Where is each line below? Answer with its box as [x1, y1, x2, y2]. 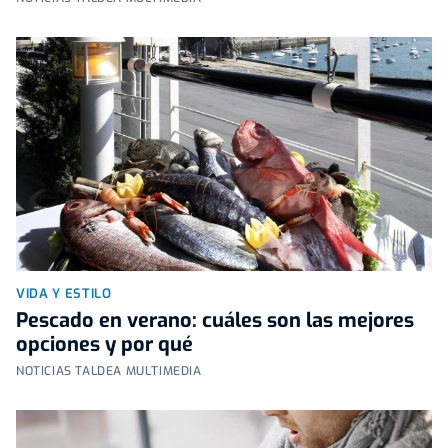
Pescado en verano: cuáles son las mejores [16, 306, 414, 334]
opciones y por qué [16, 330, 193, 358]
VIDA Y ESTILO [16, 284, 112, 302]
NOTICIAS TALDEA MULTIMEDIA [16, 362, 202, 379]
